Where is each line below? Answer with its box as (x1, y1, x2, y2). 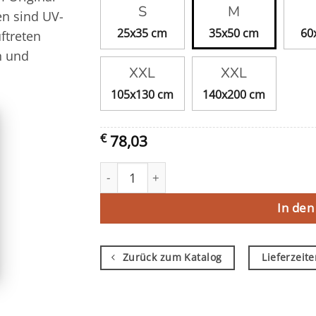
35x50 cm (209, 25, 259, 41)
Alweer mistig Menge (99, 162, 209, 178)
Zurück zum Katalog (122, 250, 222, 265)
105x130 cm (111, 86, 174, 102)
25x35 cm (117, 25, 167, 41)
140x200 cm (202, 86, 265, 102)
